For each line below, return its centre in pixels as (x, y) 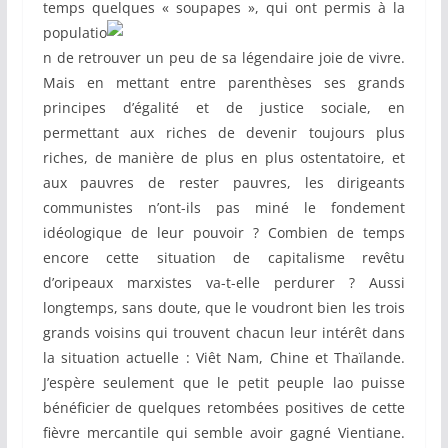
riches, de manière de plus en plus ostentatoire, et (224, 158)
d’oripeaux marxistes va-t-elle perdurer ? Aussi (224, 283)
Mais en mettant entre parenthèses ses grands (224, 83)
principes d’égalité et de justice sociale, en (224, 108)
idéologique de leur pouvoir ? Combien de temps (224, 233)
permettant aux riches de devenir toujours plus (224, 133)
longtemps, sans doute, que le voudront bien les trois (224, 308)
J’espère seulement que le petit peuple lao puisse (224, 383)
